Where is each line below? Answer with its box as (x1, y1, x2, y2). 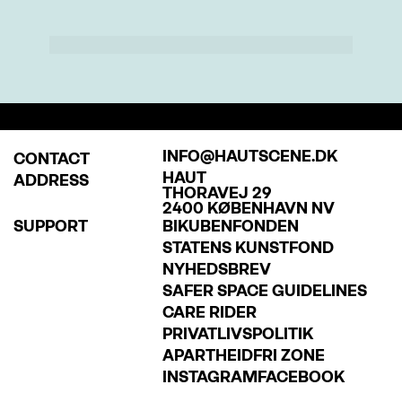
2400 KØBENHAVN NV (162, 198, 336, 218)
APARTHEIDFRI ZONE (162, 345, 326, 365)
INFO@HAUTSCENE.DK (162, 146, 338, 166)
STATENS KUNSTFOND (162, 238, 335, 258)
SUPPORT (13, 216, 89, 236)
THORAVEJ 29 (162, 183, 273, 203)
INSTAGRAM (162, 367, 258, 387)
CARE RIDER (162, 302, 258, 322)
